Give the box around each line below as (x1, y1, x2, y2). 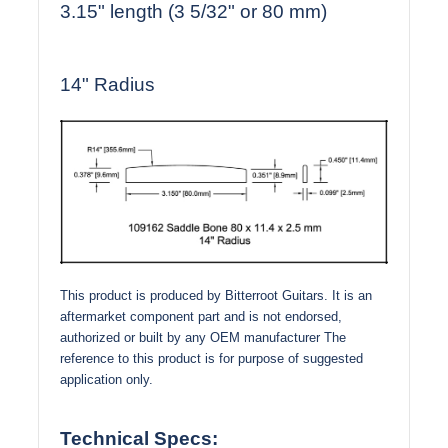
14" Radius (60, 74, 155, 96)
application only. (60, 371, 153, 387)
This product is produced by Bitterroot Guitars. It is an (60, 287, 372, 303)
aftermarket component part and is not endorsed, (60, 308, 342, 324)
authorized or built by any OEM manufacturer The (60, 329, 346, 345)
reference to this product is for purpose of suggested (60, 350, 363, 366)
